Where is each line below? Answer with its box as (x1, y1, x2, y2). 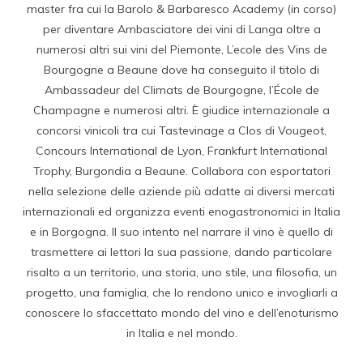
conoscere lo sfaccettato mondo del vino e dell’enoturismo (24, 305, 339, 320)
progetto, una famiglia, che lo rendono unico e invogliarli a (25, 284, 338, 300)
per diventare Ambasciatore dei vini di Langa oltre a (42, 21, 321, 36)
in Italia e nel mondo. (126, 325, 237, 340)
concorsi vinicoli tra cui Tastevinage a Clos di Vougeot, (36, 122, 327, 138)
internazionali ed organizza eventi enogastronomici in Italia (23, 203, 340, 219)
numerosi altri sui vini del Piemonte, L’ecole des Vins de (36, 41, 327, 57)
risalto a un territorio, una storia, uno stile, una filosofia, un (26, 264, 337, 280)
